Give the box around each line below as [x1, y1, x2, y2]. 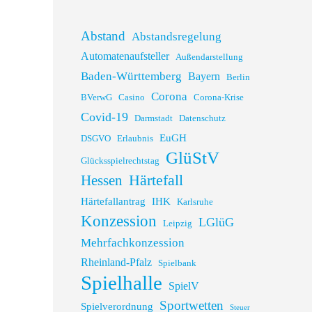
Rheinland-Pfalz [81, 256, 152, 268]
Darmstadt [134, 114, 173, 123]
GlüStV [166, 148, 219, 167]
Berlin [226, 72, 250, 82]
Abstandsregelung [132, 30, 221, 43]
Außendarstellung [175, 52, 243, 62]
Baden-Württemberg [81, 70, 182, 83]
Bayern [188, 70, 220, 82]
